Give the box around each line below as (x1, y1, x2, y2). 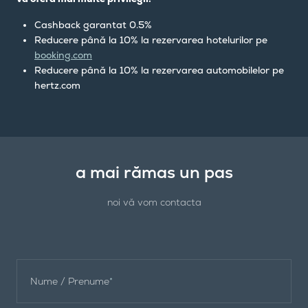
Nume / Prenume (30, 274, 109, 287)
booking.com (34, 48, 92, 61)
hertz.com (34, 78, 83, 91)
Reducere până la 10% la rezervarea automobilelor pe (34, 63, 284, 76)
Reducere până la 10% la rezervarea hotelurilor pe (34, 33, 267, 46)
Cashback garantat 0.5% (34, 18, 152, 31)
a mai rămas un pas (75, 161, 233, 183)
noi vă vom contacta (107, 195, 201, 208)
